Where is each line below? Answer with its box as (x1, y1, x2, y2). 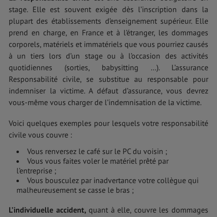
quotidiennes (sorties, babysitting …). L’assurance (9, 62, 208, 73)
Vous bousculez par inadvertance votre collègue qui (27, 175, 199, 186)
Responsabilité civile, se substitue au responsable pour (9, 74, 208, 84)
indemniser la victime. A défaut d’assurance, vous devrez (9, 86, 208, 96)
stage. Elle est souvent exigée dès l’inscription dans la (9, 4, 208, 15)
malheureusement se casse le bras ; (16, 185, 134, 195)
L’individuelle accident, (9, 205, 86, 215)
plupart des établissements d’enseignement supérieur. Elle (9, 16, 208, 26)
